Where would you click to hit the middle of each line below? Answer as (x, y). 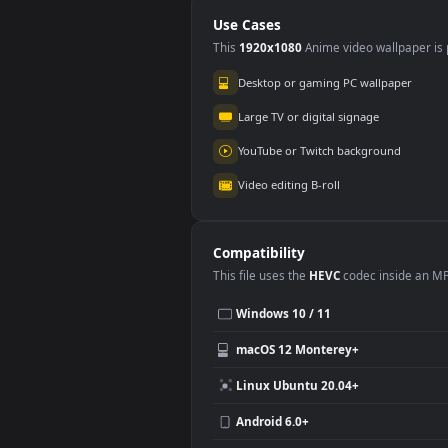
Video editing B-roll (321, 355)
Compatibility (287, 430)
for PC (264, 21)
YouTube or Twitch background (355, 317)
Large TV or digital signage (343, 279)
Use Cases (274, 177)
